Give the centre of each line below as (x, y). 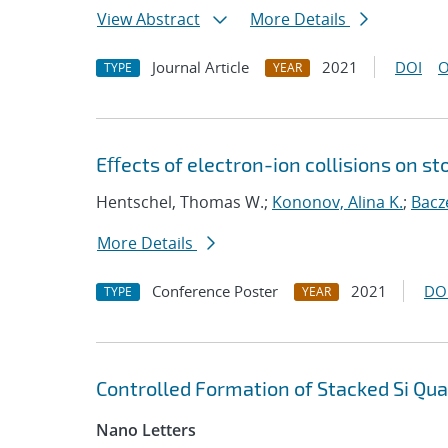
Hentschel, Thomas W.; (184, 202)
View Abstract (148, 19)
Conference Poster (215, 291)
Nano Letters (146, 430)
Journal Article (200, 67)
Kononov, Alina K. (337, 202)
